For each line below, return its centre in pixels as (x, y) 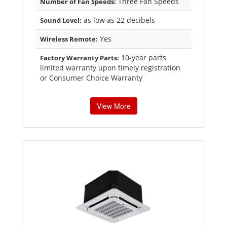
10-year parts (143, 58)
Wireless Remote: (69, 39)
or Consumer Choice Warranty (91, 78)
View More (113, 106)
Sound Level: (61, 21)
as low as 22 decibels (118, 20)
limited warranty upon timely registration (110, 68)
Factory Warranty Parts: (80, 58)
